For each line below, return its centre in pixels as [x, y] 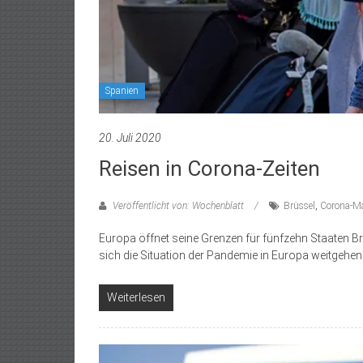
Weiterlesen [136, 298]
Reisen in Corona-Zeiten [209, 169]
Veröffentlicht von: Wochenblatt [178, 206]
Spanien [122, 91]
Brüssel [299, 206]
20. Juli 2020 [130, 138]
